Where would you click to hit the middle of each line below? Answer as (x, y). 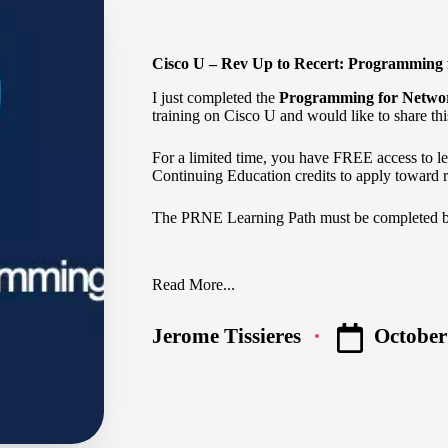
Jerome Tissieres (226, 336)
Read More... (193, 285)
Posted (180, 345)
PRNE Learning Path (248, 217)
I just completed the (215, 97)
